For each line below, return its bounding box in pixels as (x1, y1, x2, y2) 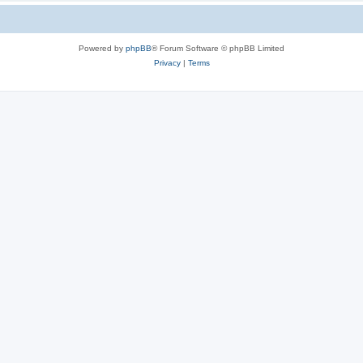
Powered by (79, 43, 126, 53)
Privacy (153, 58, 181, 67)
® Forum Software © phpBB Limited (152, 43, 284, 53)
